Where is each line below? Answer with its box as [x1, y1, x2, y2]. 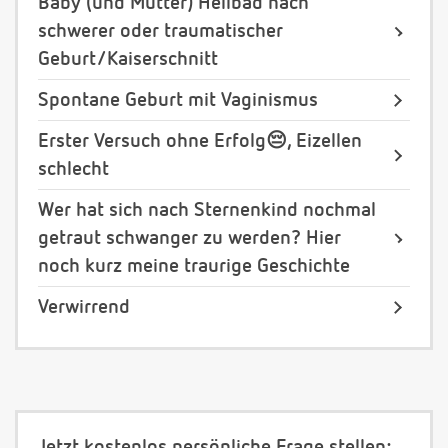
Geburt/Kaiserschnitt [38, 49, 218, 70]
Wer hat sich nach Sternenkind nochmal [38, 200, 376, 221]
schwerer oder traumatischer [38, 21, 283, 42]
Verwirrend [38, 297, 130, 318]
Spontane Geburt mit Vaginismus [38, 90, 318, 111]
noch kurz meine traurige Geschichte [38, 256, 350, 277]
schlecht [38, 159, 109, 180]
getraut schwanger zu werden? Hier [38, 228, 341, 249]
